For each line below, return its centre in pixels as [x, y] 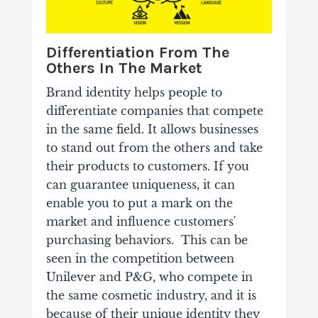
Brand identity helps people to [134, 93]
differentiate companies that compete [154, 111]
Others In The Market [124, 68]
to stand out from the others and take [154, 148]
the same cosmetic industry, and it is [151, 296]
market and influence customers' [141, 222]
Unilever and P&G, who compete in [149, 277]
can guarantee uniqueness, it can [140, 185]
